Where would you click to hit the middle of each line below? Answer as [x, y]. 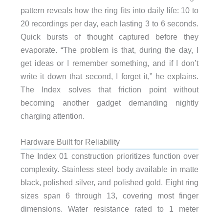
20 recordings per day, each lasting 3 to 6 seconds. [109, 23]
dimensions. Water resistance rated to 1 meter [109, 209]
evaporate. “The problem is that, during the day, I [109, 50]
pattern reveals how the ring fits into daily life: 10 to [109, 10]
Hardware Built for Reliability [70, 142]
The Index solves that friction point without [109, 89]
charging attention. [52, 116]
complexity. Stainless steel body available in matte [109, 169]
